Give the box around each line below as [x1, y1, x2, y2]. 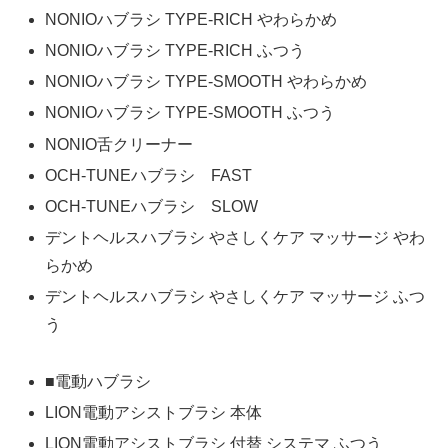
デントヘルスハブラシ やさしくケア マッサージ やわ [45, 229, 426, 247]
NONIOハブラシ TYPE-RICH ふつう [45, 41, 306, 59]
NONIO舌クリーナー [45, 135, 194, 153]
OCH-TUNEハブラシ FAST [45, 166, 253, 184]
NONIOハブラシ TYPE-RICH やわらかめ [45, 10, 338, 28]
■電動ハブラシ [45, 373, 152, 391]
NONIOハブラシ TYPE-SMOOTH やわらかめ [45, 73, 368, 91]
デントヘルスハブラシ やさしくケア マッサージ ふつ [45, 288, 426, 306]
